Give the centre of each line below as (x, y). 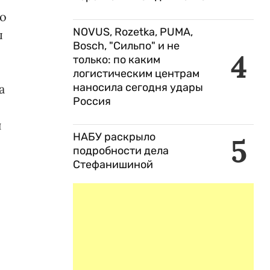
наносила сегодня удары (138, 87)
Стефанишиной (113, 165)
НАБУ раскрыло (114, 137)
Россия (93, 101)
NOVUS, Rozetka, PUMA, (133, 32)
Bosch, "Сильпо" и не (126, 46)
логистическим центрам (136, 74)
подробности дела (121, 151)
